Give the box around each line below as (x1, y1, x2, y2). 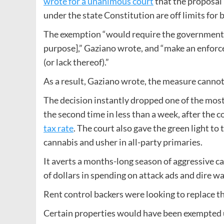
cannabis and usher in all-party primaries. (43, 136, 202, 147)
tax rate (43, 122, 73, 133)
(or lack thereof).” (43, 56, 109, 67)
